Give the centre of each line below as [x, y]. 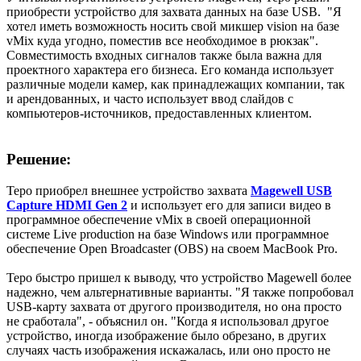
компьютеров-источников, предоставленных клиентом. [159, 114]
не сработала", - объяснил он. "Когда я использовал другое [168, 321]
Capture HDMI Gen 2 [67, 205]
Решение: [39, 160]
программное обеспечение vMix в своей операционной [159, 219]
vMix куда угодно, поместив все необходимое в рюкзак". [162, 41]
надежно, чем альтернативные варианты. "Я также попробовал [180, 292]
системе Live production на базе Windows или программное [168, 234]
